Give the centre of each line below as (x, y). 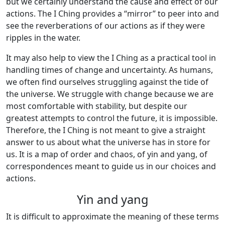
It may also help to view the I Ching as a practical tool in (111, 58)
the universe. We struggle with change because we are (110, 94)
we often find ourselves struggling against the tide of (107, 82)
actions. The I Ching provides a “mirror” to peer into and (113, 14)
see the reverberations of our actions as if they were (105, 26)
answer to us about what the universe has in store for (108, 142)
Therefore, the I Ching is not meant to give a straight (106, 130)
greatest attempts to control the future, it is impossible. (112, 118)
